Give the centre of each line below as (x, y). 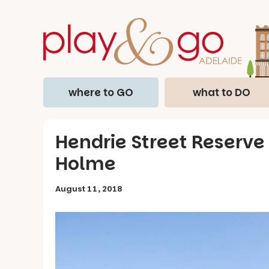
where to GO (101, 92)
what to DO (222, 92)
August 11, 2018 (89, 189)
